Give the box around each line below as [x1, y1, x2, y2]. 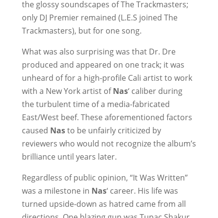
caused [21, 125, 50, 136]
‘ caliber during [127, 86, 182, 96]
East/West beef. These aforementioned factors [21, 112, 192, 123]
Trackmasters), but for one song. [21, 25, 142, 36]
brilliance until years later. [21, 151, 117, 162]
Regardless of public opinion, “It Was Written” [21, 172, 188, 183]
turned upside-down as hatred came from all [21, 199, 186, 209]
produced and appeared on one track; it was [21, 59, 184, 70]
